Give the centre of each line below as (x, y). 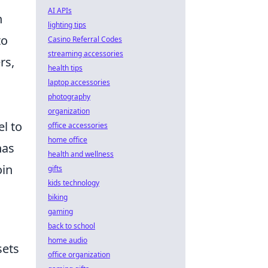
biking (58, 197)
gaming (60, 211)
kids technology (74, 183)
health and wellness (81, 154)
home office (68, 140)
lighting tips (67, 25)
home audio (68, 240)
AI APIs (60, 10)
